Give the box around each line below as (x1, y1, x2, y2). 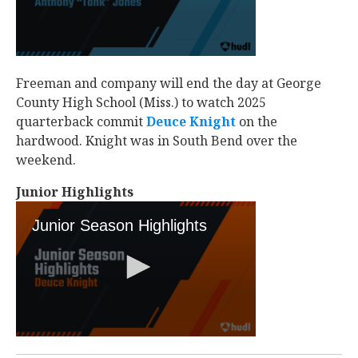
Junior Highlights (16, 183, 133, 201)
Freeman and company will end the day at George (16, 74, 321, 92)
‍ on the (236, 113, 277, 130)
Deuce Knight (146, 113, 236, 130)
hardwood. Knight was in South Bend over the (16, 132, 297, 149)
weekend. (16, 151, 79, 169)
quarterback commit (16, 113, 146, 130)
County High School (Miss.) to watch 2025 (16, 93, 266, 111)
